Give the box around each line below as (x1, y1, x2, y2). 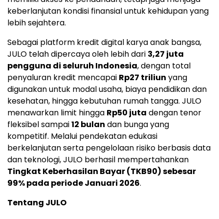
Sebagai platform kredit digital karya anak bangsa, (7, 37, 201, 48)
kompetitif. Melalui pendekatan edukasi (7, 131, 157, 142)
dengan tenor (147, 107, 201, 119)
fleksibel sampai (7, 119, 71, 131)
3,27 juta (148, 48, 184, 60)
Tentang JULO (7, 197, 66, 209)
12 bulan (71, 119, 105, 131)
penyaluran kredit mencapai (7, 72, 119, 84)
